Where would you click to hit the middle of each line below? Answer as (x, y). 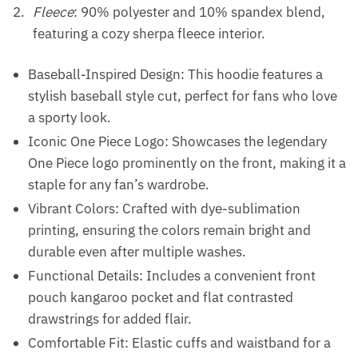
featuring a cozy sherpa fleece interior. (149, 34)
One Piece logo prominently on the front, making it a (187, 163)
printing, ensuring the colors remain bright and (169, 231)
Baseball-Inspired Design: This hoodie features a (175, 75)
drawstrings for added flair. (110, 319)
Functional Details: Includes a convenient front (172, 276)
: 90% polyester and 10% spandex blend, (199, 12)
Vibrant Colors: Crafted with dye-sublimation (164, 209)
